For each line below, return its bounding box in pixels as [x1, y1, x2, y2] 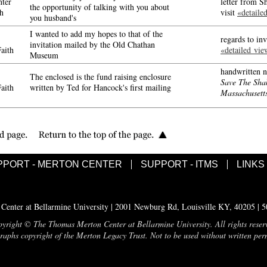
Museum [30, 49, 58, 61]
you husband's [30, 12, 76, 23]
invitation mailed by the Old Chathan [30, 39, 155, 50]
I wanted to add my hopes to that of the [30, 28, 163, 39]
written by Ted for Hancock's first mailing [30, 82, 171, 93]
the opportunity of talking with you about [30, 1, 169, 13]
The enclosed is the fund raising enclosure [30, 71, 171, 82]
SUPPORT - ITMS [140, 159, 218, 169]
